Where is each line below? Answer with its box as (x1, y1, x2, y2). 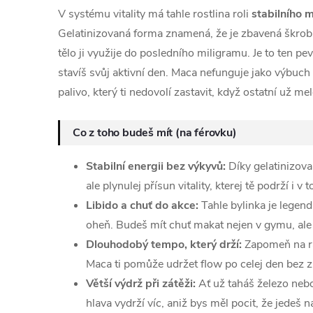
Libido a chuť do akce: (86, 198, 198, 213)
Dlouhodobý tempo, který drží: (86, 237, 242, 252)
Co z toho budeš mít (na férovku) (73, 125, 237, 140)
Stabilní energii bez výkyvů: (86, 159, 226, 174)
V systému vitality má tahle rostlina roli (58, 6, 252, 22)
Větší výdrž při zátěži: (86, 276, 196, 291)
